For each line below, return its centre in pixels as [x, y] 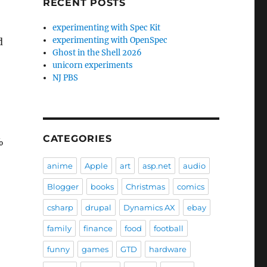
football [168, 228]
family [59, 228]
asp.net [156, 166]
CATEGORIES [77, 139]
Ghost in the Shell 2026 [97, 53]
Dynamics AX [149, 207]
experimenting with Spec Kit [107, 28]
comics [190, 187]
